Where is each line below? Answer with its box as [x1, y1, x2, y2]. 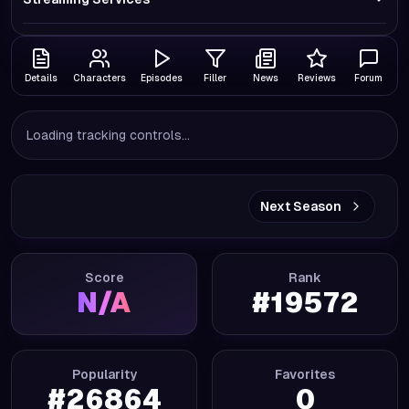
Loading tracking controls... [26, 128, 190, 142]
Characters [73, 73, 126, 83]
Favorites [275, 367, 335, 382]
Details [24, 73, 58, 83]
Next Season [260, 199, 341, 214]
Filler [204, 73, 226, 83]
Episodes [141, 73, 183, 83]
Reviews [298, 73, 336, 83]
